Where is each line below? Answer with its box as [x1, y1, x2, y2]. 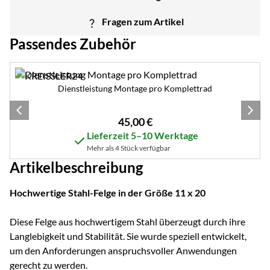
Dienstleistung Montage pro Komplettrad [58, 83, 212, 93]
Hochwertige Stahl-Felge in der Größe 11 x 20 [10, 186, 206, 198]
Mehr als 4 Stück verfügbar [86, 143, 171, 152]
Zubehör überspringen [33, 58, 130, 71]
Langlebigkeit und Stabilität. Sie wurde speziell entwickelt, [10, 230, 246, 242]
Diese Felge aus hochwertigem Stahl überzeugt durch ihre [10, 215, 245, 227]
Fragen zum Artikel [102, 16, 184, 28]
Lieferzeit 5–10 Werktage [86, 129, 198, 141]
